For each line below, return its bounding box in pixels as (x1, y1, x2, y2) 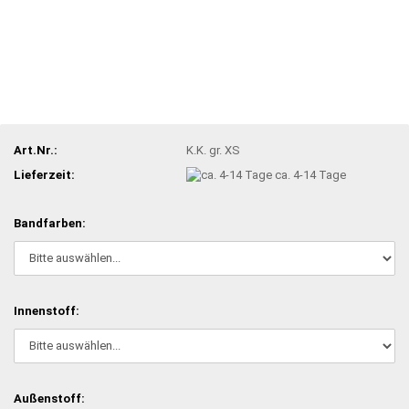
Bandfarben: (14, 215, 86, 230)
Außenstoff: (14, 391, 85, 405)
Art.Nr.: (14, 142, 58, 157)
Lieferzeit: (14, 167, 75, 182)
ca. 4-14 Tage (275, 167, 347, 182)
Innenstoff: (14, 303, 79, 318)
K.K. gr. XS (186, 142, 241, 157)
